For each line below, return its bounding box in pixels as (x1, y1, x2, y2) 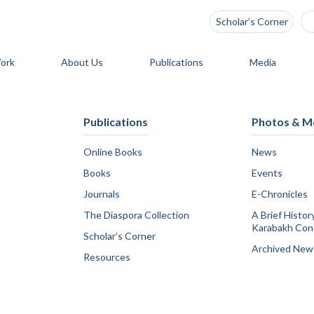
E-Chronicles (252, 188, 308, 200)
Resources (83, 251, 130, 263)
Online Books (83, 146, 142, 158)
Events (252, 167, 282, 179)
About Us (61, 56, 105, 68)
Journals (83, 188, 120, 200)
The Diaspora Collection (83, 209, 189, 221)
